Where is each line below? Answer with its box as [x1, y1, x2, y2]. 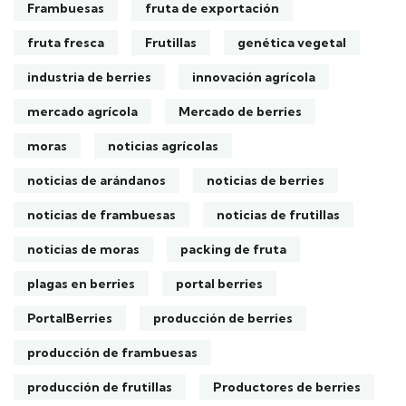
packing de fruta [180, 241, 286, 257]
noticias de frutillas [217, 207, 340, 223]
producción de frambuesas [27, 344, 198, 361]
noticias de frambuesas [27, 207, 176, 223]
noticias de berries [207, 172, 324, 188]
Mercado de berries [179, 103, 302, 120]
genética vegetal [237, 34, 346, 51]
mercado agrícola [27, 103, 138, 120]
